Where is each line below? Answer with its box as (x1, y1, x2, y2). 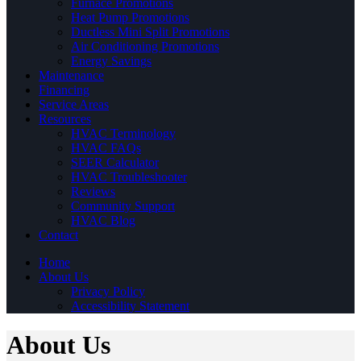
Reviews (71, 184, 115, 198)
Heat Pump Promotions (71, 10, 189, 24)
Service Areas (39, 97, 109, 111)
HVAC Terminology (71, 126, 176, 140)
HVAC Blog (71, 213, 135, 227)
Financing (39, 82, 89, 97)
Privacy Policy (71, 284, 145, 298)
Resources (39, 111, 91, 126)
